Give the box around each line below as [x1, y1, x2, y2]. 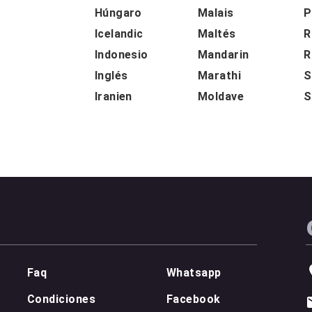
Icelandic [94, 26, 143, 40]
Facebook [166, 292, 221, 306]
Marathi [197, 68, 242, 82]
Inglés [94, 68, 128, 82]
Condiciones [27, 292, 96, 306]
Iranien [94, 89, 132, 103]
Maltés [197, 26, 236, 40]
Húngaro [94, 6, 142, 19]
